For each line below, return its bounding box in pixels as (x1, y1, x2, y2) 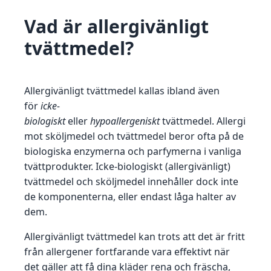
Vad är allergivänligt (24, 14, 209, 39)
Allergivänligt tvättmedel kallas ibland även (24, 84, 220, 98)
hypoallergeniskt (90, 114, 160, 128)
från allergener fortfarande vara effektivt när (24, 245, 230, 259)
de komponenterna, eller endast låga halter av (24, 190, 236, 204)
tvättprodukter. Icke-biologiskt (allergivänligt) (24, 160, 230, 174)
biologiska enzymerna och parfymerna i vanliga (24, 145, 241, 158)
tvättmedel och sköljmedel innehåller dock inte (24, 175, 238, 189)
